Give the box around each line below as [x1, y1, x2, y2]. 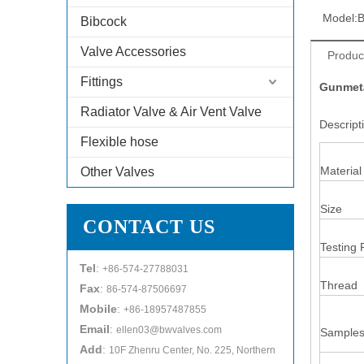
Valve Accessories [80, 45, 186, 58]
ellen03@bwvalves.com [116, 324, 222, 336]
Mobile [80, 302, 117, 315]
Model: [323, 11, 357, 24]
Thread [320, 279, 357, 292]
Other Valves [80, 165, 154, 179]
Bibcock [80, 15, 127, 28]
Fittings [80, 75, 123, 89]
